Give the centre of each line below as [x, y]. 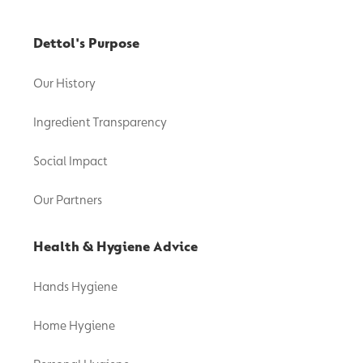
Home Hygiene [74, 326]
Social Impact [70, 161]
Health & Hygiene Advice [115, 246]
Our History [64, 83]
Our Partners [68, 200]
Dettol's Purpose [86, 43]
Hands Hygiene [75, 287]
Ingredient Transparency [100, 122]
